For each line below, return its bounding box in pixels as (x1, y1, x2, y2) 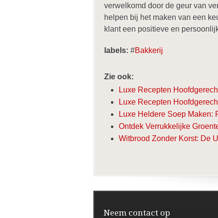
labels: (104, 46, 128, 54)
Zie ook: (104, 73, 134, 81)
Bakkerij (135, 46, 163, 54)
